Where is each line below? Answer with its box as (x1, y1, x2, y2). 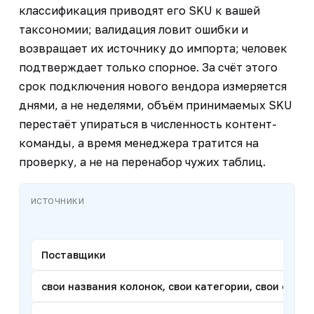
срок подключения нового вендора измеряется (18, 78, 287, 93)
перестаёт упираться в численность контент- (18, 116, 277, 131)
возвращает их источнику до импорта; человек (18, 41, 287, 55)
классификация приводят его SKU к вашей (18, 3, 260, 18)
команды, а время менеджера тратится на (18, 135, 259, 150)
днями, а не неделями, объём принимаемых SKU (18, 97, 292, 112)
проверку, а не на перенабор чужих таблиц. (18, 154, 266, 169)
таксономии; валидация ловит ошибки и (18, 22, 248, 36)
